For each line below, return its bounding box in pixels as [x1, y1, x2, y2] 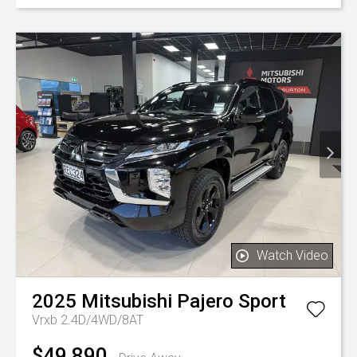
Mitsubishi [81, 290, 172, 312]
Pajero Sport [177, 290, 286, 312]
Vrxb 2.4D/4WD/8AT [32, 312, 143, 328]
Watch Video [257, 248, 328, 263]
